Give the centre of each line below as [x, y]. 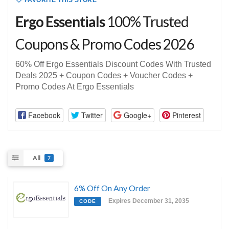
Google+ [137, 115]
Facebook [44, 115]
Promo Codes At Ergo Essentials [75, 87]
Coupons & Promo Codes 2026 [105, 44]
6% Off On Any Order [112, 188]
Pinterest [186, 115]
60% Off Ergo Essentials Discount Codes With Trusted [113, 64]
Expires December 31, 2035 [149, 201]
